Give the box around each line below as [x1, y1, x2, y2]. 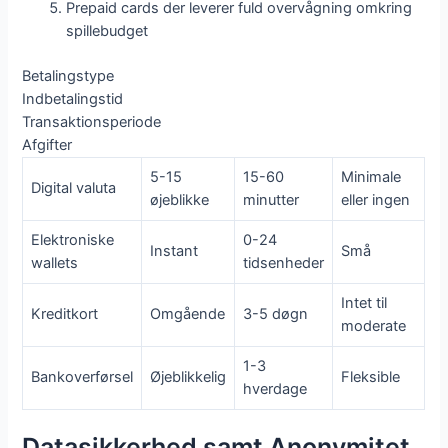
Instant [150, 241, 199, 260]
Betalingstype [22, 66, 115, 85]
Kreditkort [31, 304, 99, 323]
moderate [341, 316, 407, 335]
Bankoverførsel [31, 367, 134, 386]
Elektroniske [31, 230, 115, 249]
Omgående [150, 304, 226, 323]
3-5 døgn [243, 304, 309, 323]
